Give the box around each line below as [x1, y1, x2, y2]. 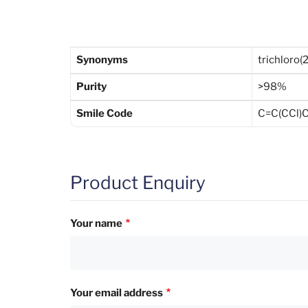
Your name [70, 217, 122, 230]
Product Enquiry [70, 171, 206, 193]
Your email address [70, 286, 163, 299]
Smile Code [76, 107, 133, 120]
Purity [76, 80, 107, 93]
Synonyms [76, 53, 128, 66]
